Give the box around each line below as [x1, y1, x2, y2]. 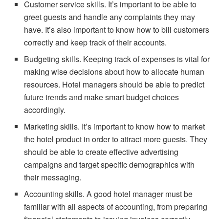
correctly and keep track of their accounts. [24, 36, 167, 48]
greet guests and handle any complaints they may [24, 11, 196, 22]
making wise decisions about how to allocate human [24, 66, 205, 77]
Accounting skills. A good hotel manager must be [24, 188, 193, 199]
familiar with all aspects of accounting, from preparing [24, 200, 208, 212]
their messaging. [24, 171, 82, 183]
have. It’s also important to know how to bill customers [24, 23, 210, 35]
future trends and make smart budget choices [24, 91, 179, 103]
